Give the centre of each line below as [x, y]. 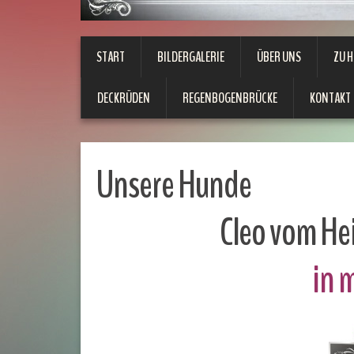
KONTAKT [330, 98]
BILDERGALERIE [191, 57]
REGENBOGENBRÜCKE [230, 98]
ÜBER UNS [279, 57]
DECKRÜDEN [124, 98]
